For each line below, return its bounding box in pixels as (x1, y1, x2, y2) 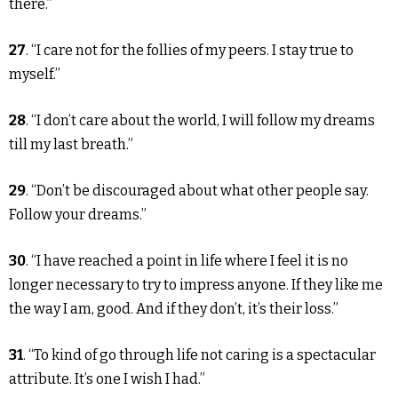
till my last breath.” (9, 136, 133, 154)
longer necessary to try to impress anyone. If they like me (9, 276, 383, 294)
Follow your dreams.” (9, 206, 147, 224)
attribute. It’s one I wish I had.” (9, 370, 205, 388)
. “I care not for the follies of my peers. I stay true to (26, 42, 354, 60)
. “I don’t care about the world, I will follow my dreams (26, 112, 375, 130)
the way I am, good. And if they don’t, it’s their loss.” (9, 300, 338, 318)
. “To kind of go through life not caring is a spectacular (23, 346, 376, 364)
